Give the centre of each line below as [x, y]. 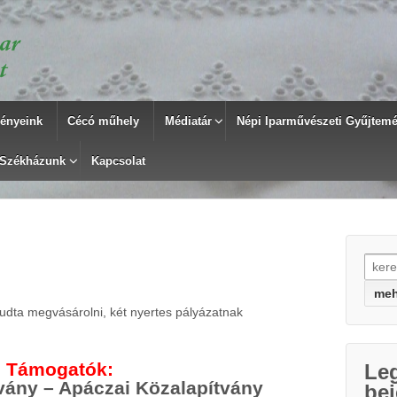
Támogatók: [60, 370]
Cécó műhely [104, 121]
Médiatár [188, 121]
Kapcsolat [118, 161]
